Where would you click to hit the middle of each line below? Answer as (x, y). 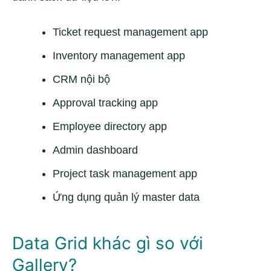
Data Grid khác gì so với (108, 243)
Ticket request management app (130, 32)
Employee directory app (110, 126)
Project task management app (125, 174)
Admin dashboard (95, 150)
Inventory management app (119, 56)
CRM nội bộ (81, 79)
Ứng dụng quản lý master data (126, 197)
